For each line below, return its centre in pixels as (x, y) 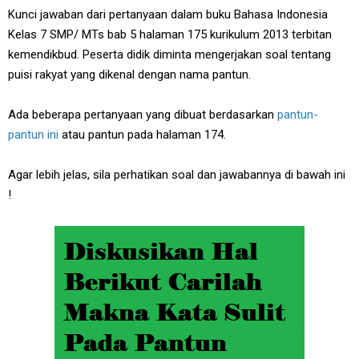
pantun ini (33, 135)
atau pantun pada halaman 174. (142, 135)
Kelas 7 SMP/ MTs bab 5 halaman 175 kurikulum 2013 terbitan (170, 34)
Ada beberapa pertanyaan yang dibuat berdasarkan (143, 115)
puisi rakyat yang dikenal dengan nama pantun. (129, 75)
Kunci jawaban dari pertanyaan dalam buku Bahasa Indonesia (168, 14)
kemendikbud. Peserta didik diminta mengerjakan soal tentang (169, 54)
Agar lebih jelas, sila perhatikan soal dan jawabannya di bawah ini (177, 175)
